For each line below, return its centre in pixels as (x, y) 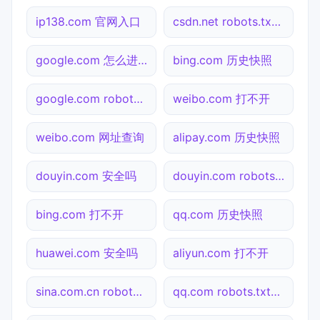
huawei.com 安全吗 (87, 253)
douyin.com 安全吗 (86, 176)
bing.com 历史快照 (222, 60)
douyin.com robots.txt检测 (280, 176)
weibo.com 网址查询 (90, 137)
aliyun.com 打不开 (221, 253)
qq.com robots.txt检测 (275, 292)
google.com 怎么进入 (142, 60)
